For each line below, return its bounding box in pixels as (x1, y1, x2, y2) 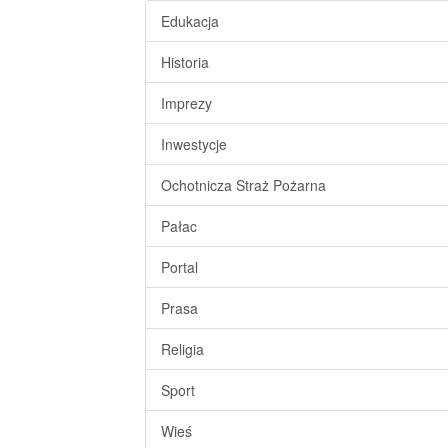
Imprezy (161, 93, 212, 113)
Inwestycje (161, 134, 227, 154)
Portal (161, 257, 198, 277)
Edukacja (161, 11, 219, 31)
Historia (161, 52, 209, 72)
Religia (161, 339, 204, 359)
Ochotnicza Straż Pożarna (161, 175, 326, 195)
